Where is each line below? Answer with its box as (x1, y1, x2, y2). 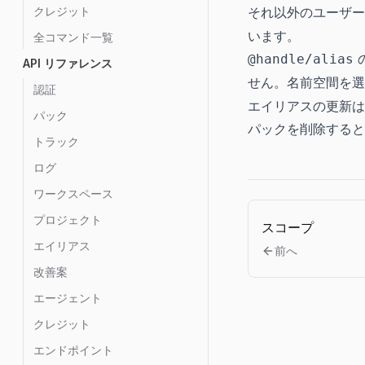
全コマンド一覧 (33, 30, 113, 44)
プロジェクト (33, 213, 102, 226)
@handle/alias (248, 51, 354, 67)
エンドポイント (33, 343, 113, 357)
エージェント (33, 291, 102, 305)
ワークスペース (33, 187, 113, 200)
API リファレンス (23, 56, 112, 70)
